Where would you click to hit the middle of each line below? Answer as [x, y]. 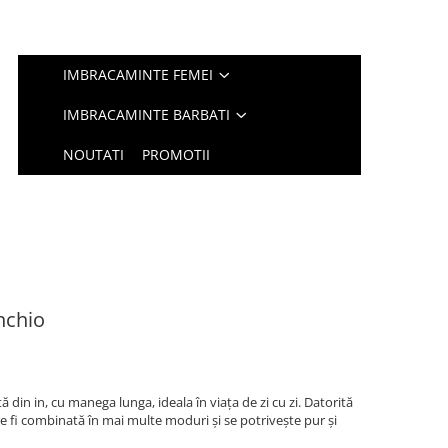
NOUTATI [94, 154]
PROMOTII [176, 154]
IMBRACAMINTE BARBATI [147, 114]
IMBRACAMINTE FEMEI [138, 74]
